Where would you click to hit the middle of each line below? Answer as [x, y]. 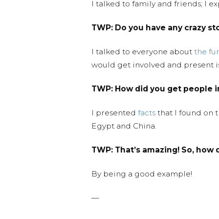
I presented [115, 113]
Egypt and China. [124, 126]
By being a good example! [142, 174]
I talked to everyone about [143, 52]
